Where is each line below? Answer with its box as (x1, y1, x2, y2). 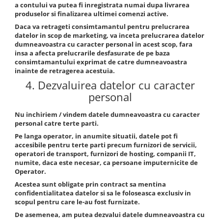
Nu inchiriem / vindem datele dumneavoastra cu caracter (15, 110, 200, 119)
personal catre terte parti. (15, 119, 99, 128)
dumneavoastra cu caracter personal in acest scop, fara (15, 40, 192, 49)
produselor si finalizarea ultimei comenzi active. (15, 9, 168, 18)
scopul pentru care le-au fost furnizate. (15, 197, 140, 206)
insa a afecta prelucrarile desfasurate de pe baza (15, 49, 170, 57)
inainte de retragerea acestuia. (15, 66, 115, 75)
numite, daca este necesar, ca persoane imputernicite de (15, 158, 198, 167)
